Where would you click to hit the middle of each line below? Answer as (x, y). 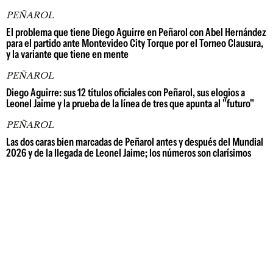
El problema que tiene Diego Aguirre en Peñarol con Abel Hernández (136, 32)
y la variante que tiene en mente (67, 54)
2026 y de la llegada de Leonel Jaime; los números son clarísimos (129, 153)
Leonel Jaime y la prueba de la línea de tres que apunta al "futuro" (130, 104)
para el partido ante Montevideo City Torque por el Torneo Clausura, (135, 43)
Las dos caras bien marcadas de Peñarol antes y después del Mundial (135, 142)
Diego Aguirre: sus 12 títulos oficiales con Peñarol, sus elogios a (126, 93)
